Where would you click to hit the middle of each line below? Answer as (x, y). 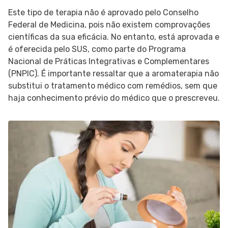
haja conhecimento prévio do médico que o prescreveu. (114, 98)
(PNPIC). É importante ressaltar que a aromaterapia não (113, 74)
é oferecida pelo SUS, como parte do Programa (97, 49)
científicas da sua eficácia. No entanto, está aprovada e (114, 37)
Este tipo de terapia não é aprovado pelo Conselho (103, 12)
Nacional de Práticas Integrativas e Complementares (109, 61)
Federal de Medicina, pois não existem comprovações (109, 25)
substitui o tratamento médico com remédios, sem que (113, 86)
